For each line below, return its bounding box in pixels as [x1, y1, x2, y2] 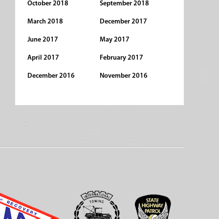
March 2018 [27, 18, 63, 25]
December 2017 [99, 18, 147, 25]
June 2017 [27, 36, 58, 44]
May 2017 [99, 36, 130, 44]
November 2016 [99, 72, 148, 80]
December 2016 [27, 72, 75, 80]
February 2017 [99, 54, 143, 62]
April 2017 [27, 54, 59, 62]
